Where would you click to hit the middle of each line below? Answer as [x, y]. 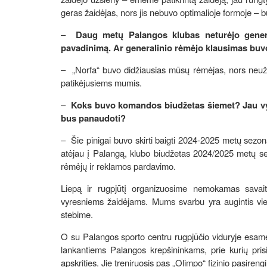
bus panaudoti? [93, 118]
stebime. [77, 214]
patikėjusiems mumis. [101, 82]
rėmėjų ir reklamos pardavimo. [119, 166]
